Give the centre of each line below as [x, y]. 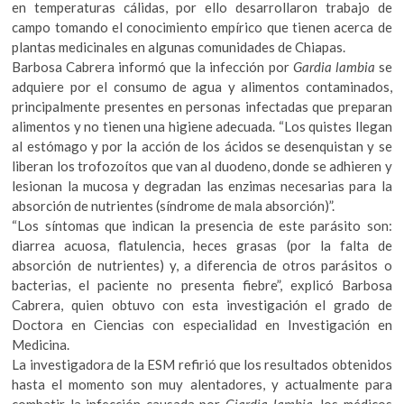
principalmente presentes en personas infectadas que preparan [202, 107]
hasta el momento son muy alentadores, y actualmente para [202, 385]
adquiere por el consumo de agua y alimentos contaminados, [202, 87]
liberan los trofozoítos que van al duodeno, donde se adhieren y [202, 166]
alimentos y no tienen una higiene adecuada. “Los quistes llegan [202, 127]
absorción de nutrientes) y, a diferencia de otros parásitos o [202, 266]
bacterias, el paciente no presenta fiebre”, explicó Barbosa [202, 285]
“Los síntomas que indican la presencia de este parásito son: [202, 226]
